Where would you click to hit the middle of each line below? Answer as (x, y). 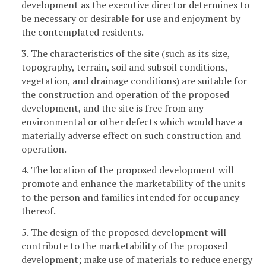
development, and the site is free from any (113, 108)
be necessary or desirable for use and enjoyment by (131, 18)
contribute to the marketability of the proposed (124, 246)
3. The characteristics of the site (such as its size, (126, 53)
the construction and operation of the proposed (125, 94)
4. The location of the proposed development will (128, 170)
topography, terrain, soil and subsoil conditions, (124, 67)
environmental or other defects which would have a (132, 121)
